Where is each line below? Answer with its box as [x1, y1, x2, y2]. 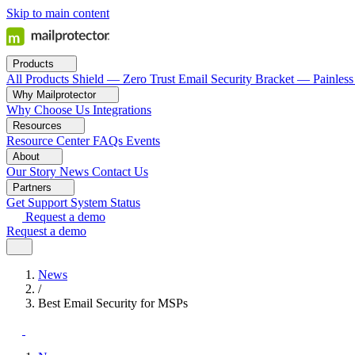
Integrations [93, 103, 151, 116]
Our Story [6, 165, 56, 178]
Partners [13, 181, 55, 193]
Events [126, 134, 160, 147]
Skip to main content [6, 6, 109, 20]
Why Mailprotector [13, 89, 99, 101]
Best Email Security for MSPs [38, 296, 188, 310]
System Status [71, 196, 140, 209]
